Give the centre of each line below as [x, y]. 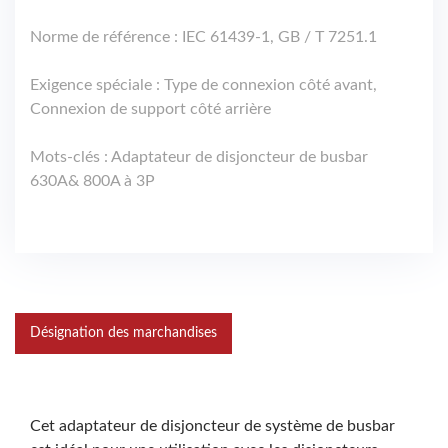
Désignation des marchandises [123, 333]
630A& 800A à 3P [92, 181]
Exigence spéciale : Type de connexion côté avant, [203, 85]
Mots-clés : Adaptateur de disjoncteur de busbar [199, 157]
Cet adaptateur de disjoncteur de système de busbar [212, 426]
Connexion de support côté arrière [150, 109]
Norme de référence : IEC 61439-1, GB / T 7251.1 [203, 37]
